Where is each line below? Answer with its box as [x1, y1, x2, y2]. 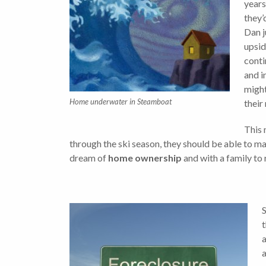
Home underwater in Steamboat [69, 97, 172, 107]
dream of [69, 152, 108, 164]
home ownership [108, 152, 182, 164]
